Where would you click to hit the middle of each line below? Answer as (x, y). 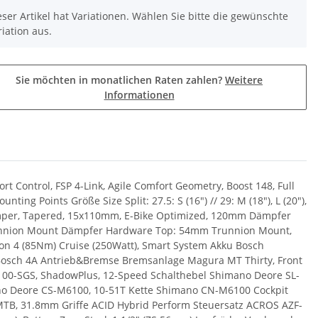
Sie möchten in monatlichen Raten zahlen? (120, 79)
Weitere (244, 79)
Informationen (139, 94)
